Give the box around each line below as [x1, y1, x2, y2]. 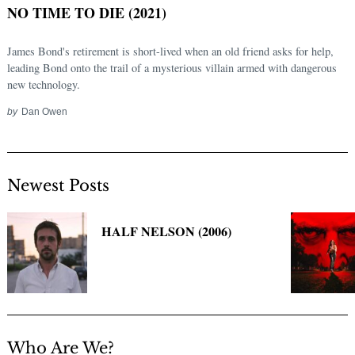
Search [40, 199, 73, 211]
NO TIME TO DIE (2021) [7, 2, 166, 24]
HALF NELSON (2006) [101, 222, 232, 242]
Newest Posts [7, 176, 109, 196]
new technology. [7, 77, 80, 93]
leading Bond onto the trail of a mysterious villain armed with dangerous [7, 60, 337, 76]
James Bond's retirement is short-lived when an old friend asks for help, [7, 44, 334, 59]
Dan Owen [21, 106, 67, 117]
